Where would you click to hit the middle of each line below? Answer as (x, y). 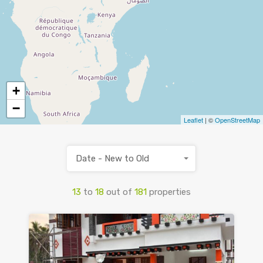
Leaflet (193, 120)
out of (120, 192)
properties (170, 192)
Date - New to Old (112, 159)
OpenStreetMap (237, 120)
